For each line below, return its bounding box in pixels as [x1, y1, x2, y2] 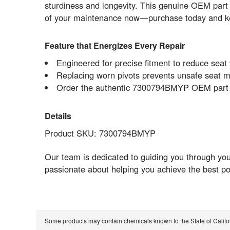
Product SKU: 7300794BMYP [44, 126, 156, 139]
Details [44, 109, 71, 122]
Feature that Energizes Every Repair [44, 40, 185, 52]
